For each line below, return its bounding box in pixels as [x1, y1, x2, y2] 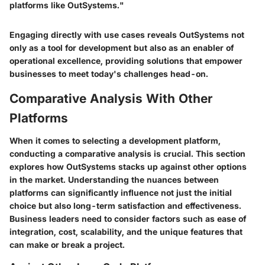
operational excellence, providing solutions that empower [9, 56, 243, 66]
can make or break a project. [9, 239, 125, 250]
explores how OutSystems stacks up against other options [9, 161, 247, 172]
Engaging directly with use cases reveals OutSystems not [9, 30, 244, 40]
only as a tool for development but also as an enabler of [9, 43, 234, 53]
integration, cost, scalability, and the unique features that [9, 226, 243, 237]
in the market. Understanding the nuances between [9, 174, 219, 185]
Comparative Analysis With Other [9, 91, 212, 106]
